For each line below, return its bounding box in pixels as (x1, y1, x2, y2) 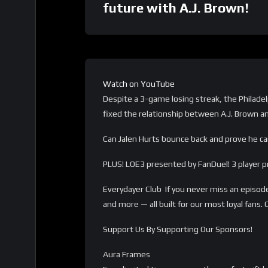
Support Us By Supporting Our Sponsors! (103, 224, 252, 234)
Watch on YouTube (103, 79, 175, 89)
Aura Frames (103, 249, 150, 259)
